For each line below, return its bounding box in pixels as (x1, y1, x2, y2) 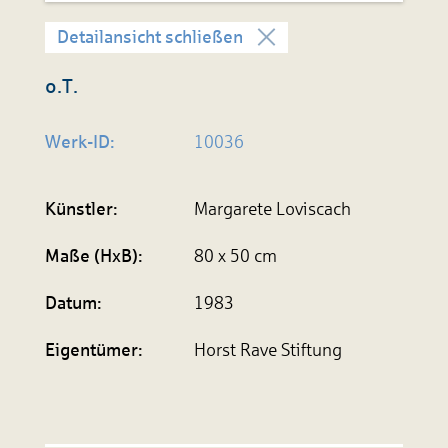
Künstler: (44, 199, 118, 220)
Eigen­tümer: (44, 340, 143, 361)
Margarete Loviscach (194, 199, 352, 220)
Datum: (44, 293, 102, 314)
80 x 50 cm (194, 246, 278, 267)
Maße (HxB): (44, 246, 143, 267)
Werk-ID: (44, 132, 115, 153)
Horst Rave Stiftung (194, 340, 343, 361)
